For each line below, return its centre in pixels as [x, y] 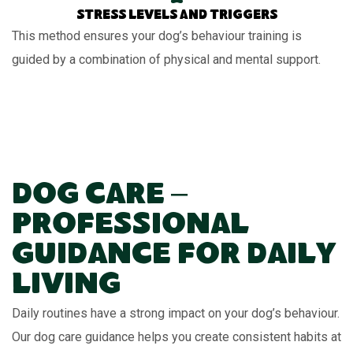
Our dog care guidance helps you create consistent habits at [176, 337]
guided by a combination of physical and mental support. [166, 60]
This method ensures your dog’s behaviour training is [157, 36]
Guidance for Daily [174, 257]
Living [66, 287]
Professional [130, 227]
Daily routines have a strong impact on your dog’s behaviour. [176, 314]
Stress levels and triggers [176, 17]
